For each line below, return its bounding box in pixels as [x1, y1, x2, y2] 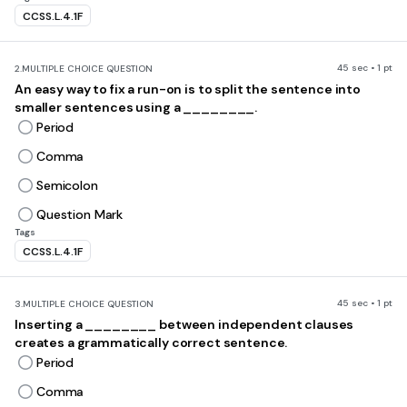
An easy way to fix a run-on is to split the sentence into [15, 81, 362, 97]
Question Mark [36, 206, 124, 223]
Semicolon [36, 177, 98, 194]
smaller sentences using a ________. [15, 99, 258, 115]
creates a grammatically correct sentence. [15, 334, 291, 351]
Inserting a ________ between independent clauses [15, 316, 354, 333]
